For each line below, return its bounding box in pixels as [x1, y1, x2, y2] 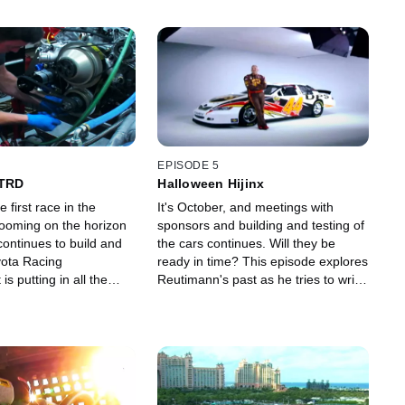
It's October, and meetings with [157, 200, 334, 215]
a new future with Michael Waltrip [157, 290, 346, 306]
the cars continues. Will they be [157, 236, 336, 251]
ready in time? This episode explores [157, 254, 369, 269]
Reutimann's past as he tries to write [157, 272, 366, 287]
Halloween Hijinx [157, 176, 265, 192]
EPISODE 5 [157, 159, 220, 173]
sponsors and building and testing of [157, 218, 365, 233]
